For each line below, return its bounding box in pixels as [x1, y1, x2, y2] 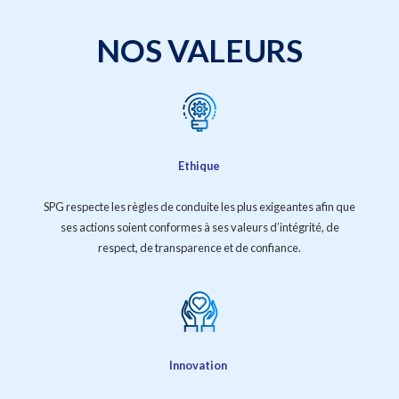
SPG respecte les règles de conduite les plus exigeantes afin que [44, 199, 355, 215]
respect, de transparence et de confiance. [98, 240, 301, 256]
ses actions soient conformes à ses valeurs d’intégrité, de [60, 220, 339, 235]
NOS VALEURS [96, 31, 303, 69]
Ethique [177, 158, 220, 173]
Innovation [168, 358, 229, 373]
